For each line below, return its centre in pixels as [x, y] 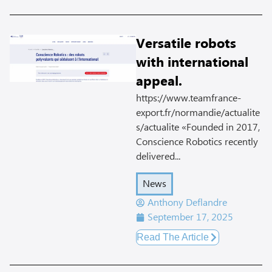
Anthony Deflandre [187, 203]
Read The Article [173, 237]
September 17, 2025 [190, 218]
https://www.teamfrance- [189, 98]
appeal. [159, 81]
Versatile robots [186, 44]
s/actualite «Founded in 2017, [198, 127]
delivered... [158, 156]
